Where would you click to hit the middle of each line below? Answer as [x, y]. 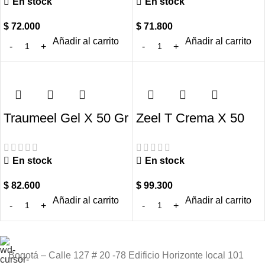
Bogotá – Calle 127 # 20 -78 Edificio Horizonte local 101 [126, 255]
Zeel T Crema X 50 [190, 118]
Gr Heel [158, 136]
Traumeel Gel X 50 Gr [66, 118]
